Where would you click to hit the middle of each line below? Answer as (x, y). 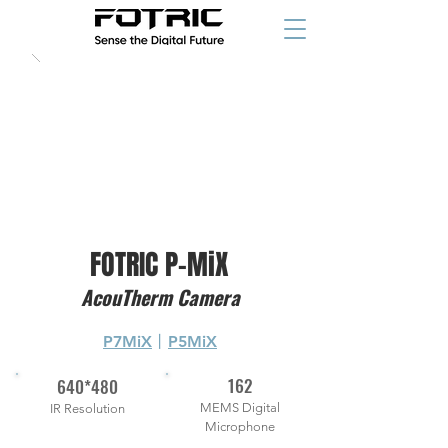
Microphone (240, 426)
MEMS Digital (240, 407)
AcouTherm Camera (160, 297)
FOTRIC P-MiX (159, 264)
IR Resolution (87, 408)
